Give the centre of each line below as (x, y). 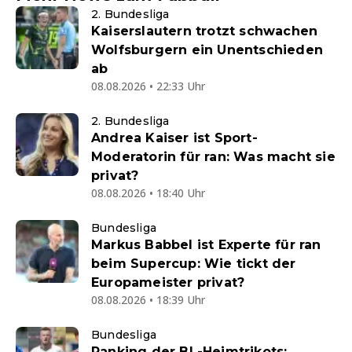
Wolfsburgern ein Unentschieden (207, 50)
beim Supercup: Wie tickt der (194, 264)
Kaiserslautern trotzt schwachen (205, 31)
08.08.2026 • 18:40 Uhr (148, 193)
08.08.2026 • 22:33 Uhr (148, 86)
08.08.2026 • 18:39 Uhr (148, 300)
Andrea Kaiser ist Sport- (174, 138)
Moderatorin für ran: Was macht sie (213, 157)
